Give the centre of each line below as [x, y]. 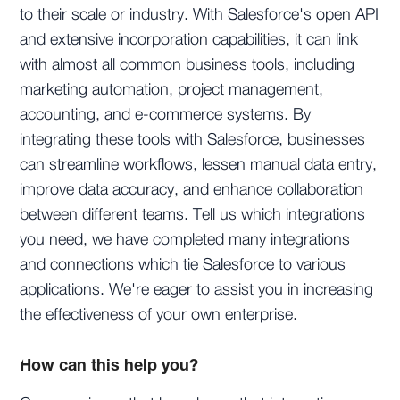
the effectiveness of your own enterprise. [159, 316]
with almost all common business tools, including [187, 66]
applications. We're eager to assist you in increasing [197, 291]
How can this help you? [109, 365]
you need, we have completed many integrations [185, 241]
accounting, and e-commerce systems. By [166, 116]
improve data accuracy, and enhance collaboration [192, 191]
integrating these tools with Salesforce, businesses [193, 141]
